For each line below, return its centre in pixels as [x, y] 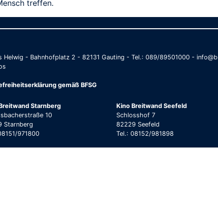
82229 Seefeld [138, 124]
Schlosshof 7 [136, 115]
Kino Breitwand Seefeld [152, 106]
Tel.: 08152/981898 [145, 133]
